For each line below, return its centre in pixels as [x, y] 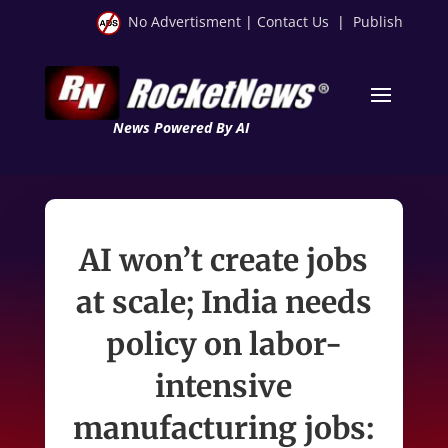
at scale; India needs [223, 301]
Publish [378, 21]
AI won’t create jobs [224, 259]
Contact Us [293, 21]
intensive [224, 385]
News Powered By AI [180, 127]
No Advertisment [185, 21]
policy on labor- [223, 343]
